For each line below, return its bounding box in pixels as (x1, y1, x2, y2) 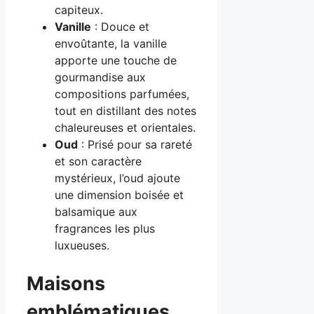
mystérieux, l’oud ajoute (55, 171, 180, 186)
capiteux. (55, 3, 103, 18)
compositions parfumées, (55, 87, 189, 102)
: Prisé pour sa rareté (78, 137, 192, 152)
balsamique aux (55, 205, 137, 219)
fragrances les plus (55, 221, 155, 236)
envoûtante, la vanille (55, 36, 167, 51)
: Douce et (91, 20, 149, 34)
